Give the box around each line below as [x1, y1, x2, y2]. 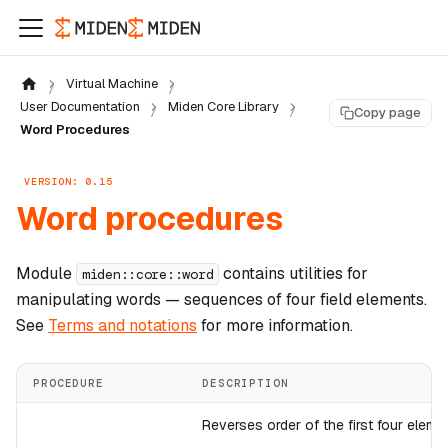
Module [16, 262, 76, 284]
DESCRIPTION [202, 375, 289, 390]
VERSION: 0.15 [24, 174, 113, 188]
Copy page [354, 104, 421, 122]
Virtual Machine [65, 75, 158, 92]
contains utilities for [219, 262, 369, 284]
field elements [320, 288, 424, 310]
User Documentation [20, 98, 140, 115]
